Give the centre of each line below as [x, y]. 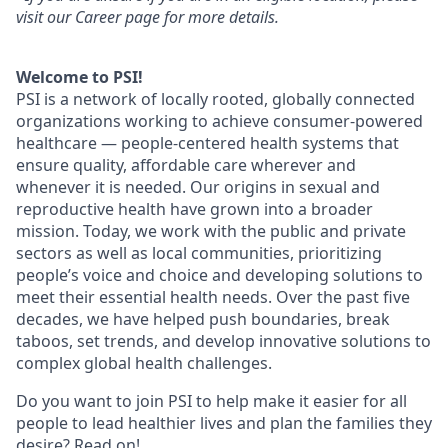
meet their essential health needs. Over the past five [213, 297]
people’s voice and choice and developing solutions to [219, 275]
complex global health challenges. [144, 363]
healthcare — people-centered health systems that [207, 143]
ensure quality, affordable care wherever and [186, 165]
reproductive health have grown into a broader [194, 209]
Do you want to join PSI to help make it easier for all [211, 401]
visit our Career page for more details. [147, 17]
